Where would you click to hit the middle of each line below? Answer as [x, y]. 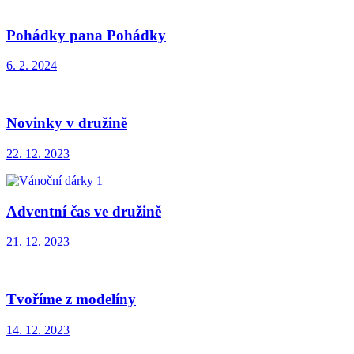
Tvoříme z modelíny [71, 299]
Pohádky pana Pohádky [86, 35]
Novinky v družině [67, 123]
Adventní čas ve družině [84, 211]
